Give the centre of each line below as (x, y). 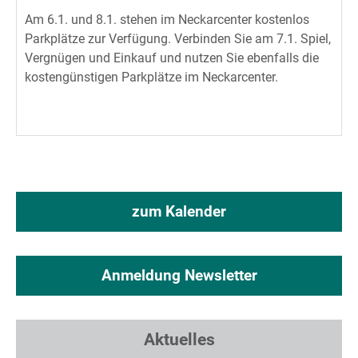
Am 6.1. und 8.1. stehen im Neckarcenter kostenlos (167, 20)
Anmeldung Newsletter (179, 276)
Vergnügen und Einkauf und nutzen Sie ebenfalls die (172, 58)
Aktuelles (179, 340)
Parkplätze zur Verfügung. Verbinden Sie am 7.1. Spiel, (178, 39)
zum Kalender (179, 212)
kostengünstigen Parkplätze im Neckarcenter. (151, 78)
